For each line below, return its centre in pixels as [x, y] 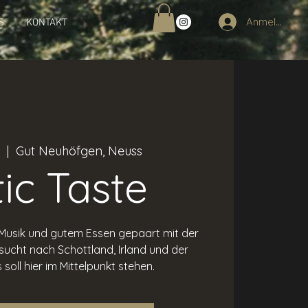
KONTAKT [47, 23]
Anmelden [270, 22]
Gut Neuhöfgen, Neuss [79, 151]
